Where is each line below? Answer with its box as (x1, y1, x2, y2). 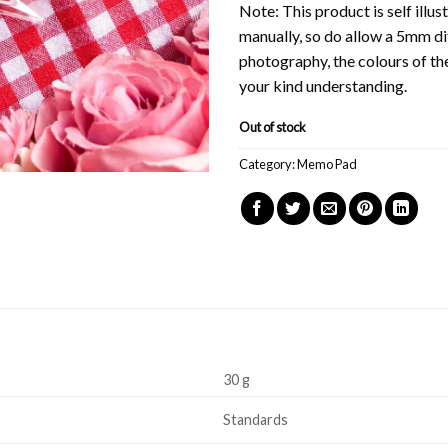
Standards (223, 410, 289, 428)
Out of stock (239, 118, 306, 135)
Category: (239, 155, 297, 172)
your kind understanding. (239, 76, 407, 96)
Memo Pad (297, 155, 357, 172)
